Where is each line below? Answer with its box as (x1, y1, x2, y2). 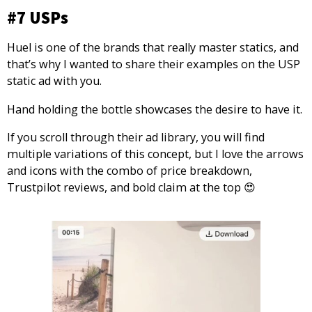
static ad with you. (7, 73, 102, 89)
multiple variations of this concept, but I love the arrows (7, 146, 304, 162)
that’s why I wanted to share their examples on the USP (7, 56, 300, 72)
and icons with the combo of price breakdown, (7, 162, 252, 178)
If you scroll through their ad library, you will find (7, 129, 265, 145)
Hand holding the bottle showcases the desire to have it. (7, 101, 302, 117)
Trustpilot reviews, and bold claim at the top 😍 (7, 179, 256, 195)
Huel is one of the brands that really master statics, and (7, 40, 299, 56)
